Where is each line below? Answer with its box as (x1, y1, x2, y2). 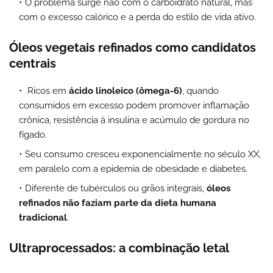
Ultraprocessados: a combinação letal (9, 240, 229, 255)
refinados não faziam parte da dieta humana (19, 197, 216, 208)
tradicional (19, 211, 67, 223)
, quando (182, 85, 219, 96)
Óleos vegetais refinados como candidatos (9, 40, 256, 55)
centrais (9, 55, 56, 71)
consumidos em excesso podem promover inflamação (19, 99, 249, 111)
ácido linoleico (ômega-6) (69, 85, 182, 96)
